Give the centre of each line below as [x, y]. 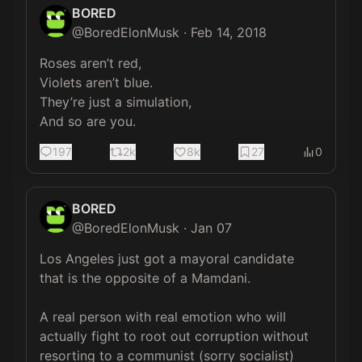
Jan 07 [211, 228]
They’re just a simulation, [118, 102]
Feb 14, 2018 [229, 32]
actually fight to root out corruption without [176, 336]
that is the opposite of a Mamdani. [147, 278]
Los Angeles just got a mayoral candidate [169, 259]
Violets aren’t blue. [96, 82]
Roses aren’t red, [90, 63]
